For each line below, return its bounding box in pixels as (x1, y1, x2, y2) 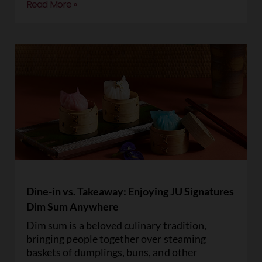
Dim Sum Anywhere (26, 200, 119, 213)
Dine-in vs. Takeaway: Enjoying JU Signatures (26, 185, 234, 198)
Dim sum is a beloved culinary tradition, (26, 219, 206, 232)
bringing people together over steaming (26, 232, 206, 245)
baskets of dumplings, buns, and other (26, 246, 197, 258)
